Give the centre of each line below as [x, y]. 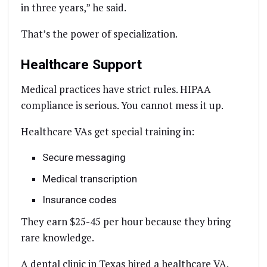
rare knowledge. [58, 237]
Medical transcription [90, 178]
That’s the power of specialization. [99, 33]
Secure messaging [84, 158]
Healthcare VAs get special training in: [108, 132]
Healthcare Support [81, 64]
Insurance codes [80, 200]
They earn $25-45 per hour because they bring [126, 221]
